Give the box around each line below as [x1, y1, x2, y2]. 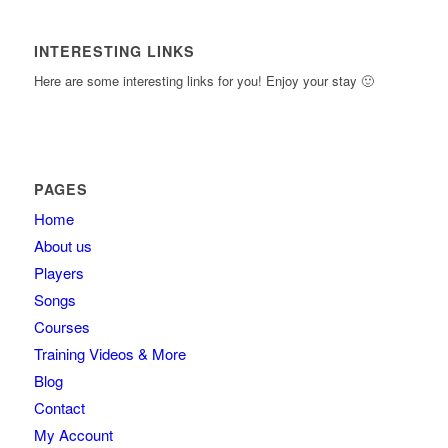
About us [33, 235, 92, 257]
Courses [33, 316, 90, 338]
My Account [33, 424, 113, 446]
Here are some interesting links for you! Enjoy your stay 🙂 [33, 71, 374, 91]
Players [33, 262, 84, 284]
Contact [33, 397, 85, 419]
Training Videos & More [33, 343, 186, 365]
